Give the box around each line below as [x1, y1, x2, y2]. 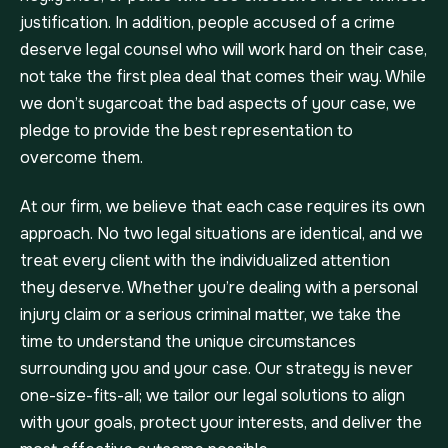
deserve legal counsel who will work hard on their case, [20, 39, 427, 61]
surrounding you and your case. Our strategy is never [20, 358, 413, 380]
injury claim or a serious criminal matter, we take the [20, 304, 401, 326]
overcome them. [20, 147, 143, 169]
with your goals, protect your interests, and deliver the [20, 412, 422, 434]
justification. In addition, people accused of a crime [20, 12, 395, 34]
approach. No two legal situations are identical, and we [20, 223, 423, 245]
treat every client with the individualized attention [20, 250, 390, 272]
